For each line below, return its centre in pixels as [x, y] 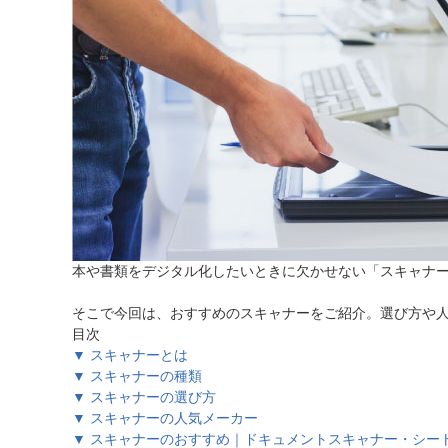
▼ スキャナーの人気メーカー [165, 418]
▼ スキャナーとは [130, 355]
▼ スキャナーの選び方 [144, 397]
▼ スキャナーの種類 [137, 376]
